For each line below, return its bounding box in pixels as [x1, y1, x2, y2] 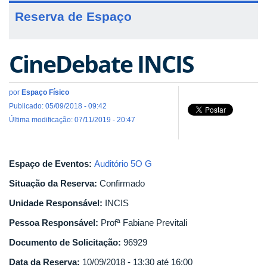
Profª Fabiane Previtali [101, 217, 187, 228]
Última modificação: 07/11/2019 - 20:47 [9, 115, 135, 124]
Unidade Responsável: [9, 197, 105, 208]
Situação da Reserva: [9, 178, 100, 188]
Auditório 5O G [94, 158, 152, 169]
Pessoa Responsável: [9, 217, 101, 228]
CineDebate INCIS [9, 47, 193, 79]
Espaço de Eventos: [9, 158, 94, 169]
